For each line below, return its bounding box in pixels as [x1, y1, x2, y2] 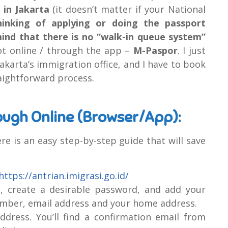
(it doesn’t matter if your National [49, 3, 206, 15]
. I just [177, 44, 206, 56]
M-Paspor [133, 44, 178, 56]
